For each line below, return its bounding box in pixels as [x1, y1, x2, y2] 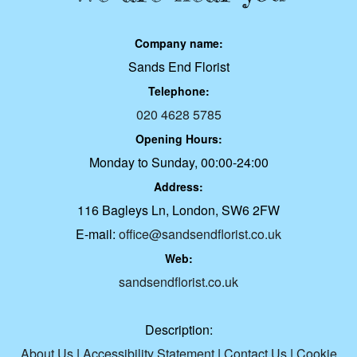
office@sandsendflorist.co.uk [119, 225, 281, 244]
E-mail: [76, 225, 119, 244]
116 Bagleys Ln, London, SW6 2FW [77, 201, 280, 220]
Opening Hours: [135, 131, 222, 147]
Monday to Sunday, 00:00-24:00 [88, 153, 269, 172]
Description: [144, 320, 213, 339]
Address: [154, 178, 203, 195]
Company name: [134, 35, 223, 52]
